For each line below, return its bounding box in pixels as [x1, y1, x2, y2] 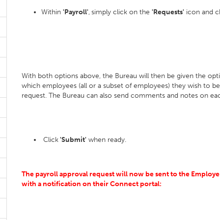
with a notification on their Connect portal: [22, 180, 162, 188]
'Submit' [58, 136, 86, 144]
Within [41, 8, 63, 16]
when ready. [86, 136, 128, 144]
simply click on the [91, 8, 152, 16]
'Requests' [152, 8, 184, 16]
